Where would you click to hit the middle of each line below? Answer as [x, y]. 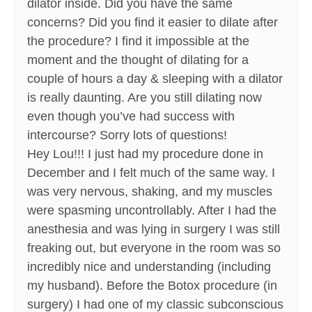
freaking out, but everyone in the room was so [154, 248]
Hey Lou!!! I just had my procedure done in [145, 154]
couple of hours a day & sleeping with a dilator [155, 79]
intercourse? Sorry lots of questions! [127, 135]
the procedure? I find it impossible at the [138, 41]
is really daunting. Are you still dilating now [145, 98]
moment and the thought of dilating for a [138, 60]
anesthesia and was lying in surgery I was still [154, 229]
